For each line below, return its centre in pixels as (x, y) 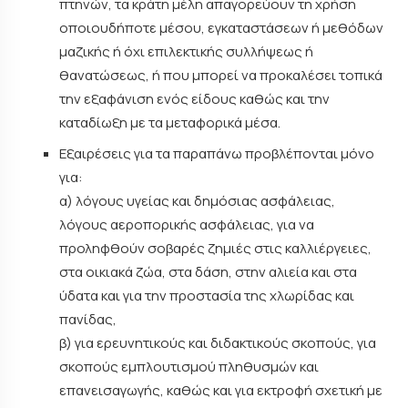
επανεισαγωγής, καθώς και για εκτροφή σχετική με (221, 390)
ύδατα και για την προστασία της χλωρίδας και (207, 295)
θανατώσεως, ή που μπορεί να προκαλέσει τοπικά (221, 75)
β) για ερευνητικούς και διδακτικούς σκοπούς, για (218, 342)
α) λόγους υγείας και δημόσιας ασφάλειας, (197, 200)
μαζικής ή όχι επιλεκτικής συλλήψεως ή (186, 51)
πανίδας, (88, 319)
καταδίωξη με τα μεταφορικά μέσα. (170, 122)
